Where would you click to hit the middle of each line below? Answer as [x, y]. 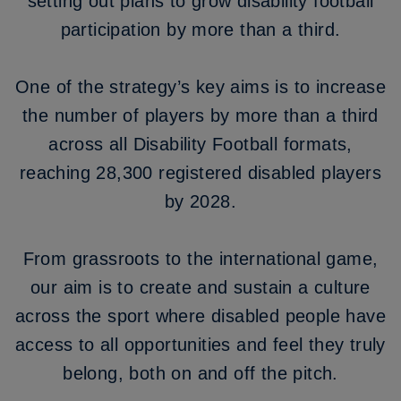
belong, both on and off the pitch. [200, 373]
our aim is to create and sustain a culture [200, 287]
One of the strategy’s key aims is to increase [200, 87]
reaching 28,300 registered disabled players [200, 173]
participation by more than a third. [200, 30]
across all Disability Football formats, [200, 144]
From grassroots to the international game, [200, 259]
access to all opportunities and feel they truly [200, 345]
